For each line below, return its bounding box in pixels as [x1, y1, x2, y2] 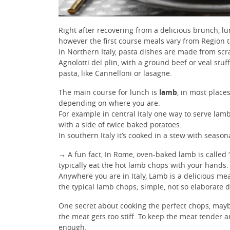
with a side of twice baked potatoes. [59, 119, 182, 129]
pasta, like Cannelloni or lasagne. [59, 68, 172, 78]
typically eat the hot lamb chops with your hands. [59, 160, 228, 170]
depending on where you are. [59, 98, 160, 108]
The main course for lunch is [59, 87, 159, 97]
